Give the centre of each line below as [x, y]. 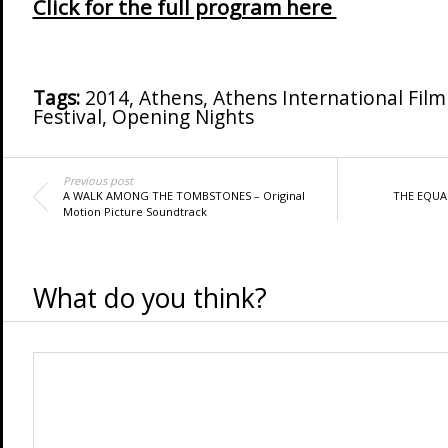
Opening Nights [182, 117]
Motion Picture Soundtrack [134, 211]
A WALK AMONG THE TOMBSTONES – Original [183, 195]
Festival [67, 117]
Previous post [97, 180]
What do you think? [149, 298]
